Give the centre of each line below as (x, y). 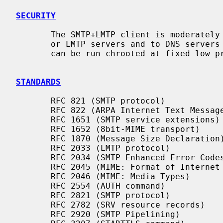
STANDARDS (38, 82)
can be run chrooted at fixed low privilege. (33, 53)
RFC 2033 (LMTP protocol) (33, 148)
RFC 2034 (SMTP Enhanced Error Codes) (33, 157)
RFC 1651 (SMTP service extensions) (33, 119)
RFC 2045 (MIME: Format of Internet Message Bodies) (33, 167)
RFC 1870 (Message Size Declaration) (33, 138)
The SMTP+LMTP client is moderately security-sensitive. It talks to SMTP (33, 34)
